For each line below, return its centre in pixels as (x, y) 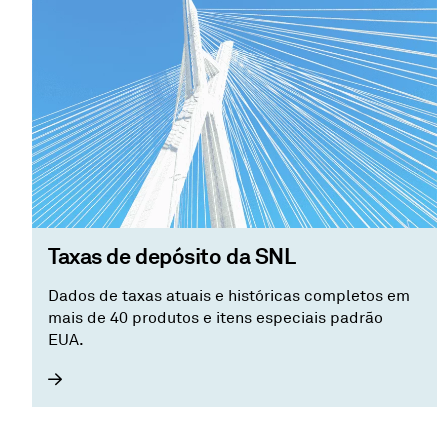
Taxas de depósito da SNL (172, 255)
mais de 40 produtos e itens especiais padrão (125, 317)
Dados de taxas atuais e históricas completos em (229, 295)
